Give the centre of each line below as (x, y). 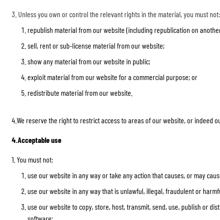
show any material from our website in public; (89, 61)
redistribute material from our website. (80, 93)
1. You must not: (32, 159)
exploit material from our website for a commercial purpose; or (112, 77)
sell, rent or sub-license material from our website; (96, 45)
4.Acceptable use (37, 140)
